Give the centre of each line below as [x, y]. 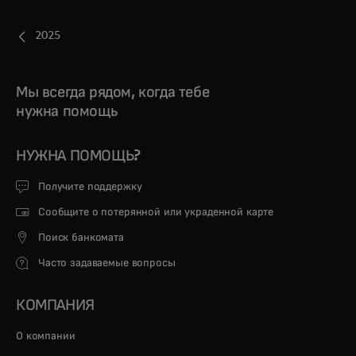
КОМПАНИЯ [55, 305]
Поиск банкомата [81, 237]
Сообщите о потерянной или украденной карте [156, 212]
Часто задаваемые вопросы [107, 263]
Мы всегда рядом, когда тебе [113, 92]
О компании [47, 336]
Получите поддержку [90, 186]
